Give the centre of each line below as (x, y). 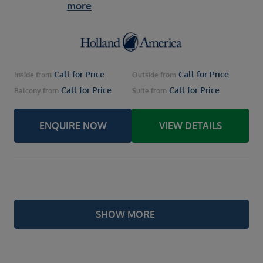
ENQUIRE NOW (73, 126)
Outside (145, 75)
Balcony (28, 91)
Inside (24, 75)
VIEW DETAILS (190, 126)
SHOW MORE (125, 215)
